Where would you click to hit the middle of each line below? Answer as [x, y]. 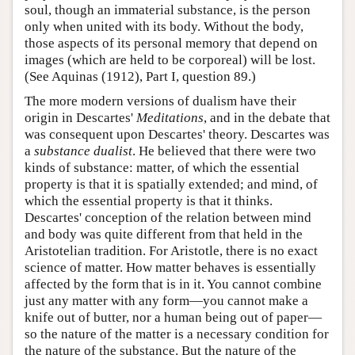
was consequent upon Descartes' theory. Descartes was [177, 134]
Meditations [170, 117]
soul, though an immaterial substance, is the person [168, 10]
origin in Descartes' [80, 117]
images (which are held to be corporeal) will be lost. [170, 59]
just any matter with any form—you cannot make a [166, 300]
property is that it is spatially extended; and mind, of [171, 184]
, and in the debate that [267, 117]
